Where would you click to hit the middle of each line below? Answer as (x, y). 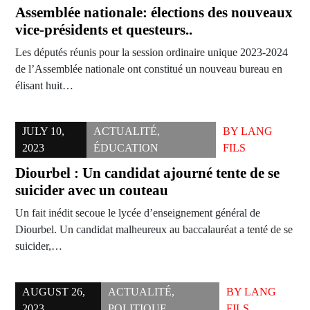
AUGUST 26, (54, 292)
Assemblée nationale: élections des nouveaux (154, 13)
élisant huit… (44, 86)
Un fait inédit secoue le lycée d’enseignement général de (138, 213)
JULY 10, (43, 131)
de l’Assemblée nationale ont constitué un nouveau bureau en (149, 69)
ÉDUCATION (126, 148)
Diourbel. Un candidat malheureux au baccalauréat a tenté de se (154, 230)
